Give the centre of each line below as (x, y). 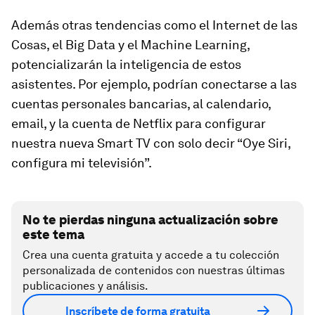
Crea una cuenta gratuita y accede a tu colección (151, 255)
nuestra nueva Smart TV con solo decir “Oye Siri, (151, 143)
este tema (53, 235)
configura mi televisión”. (82, 163)
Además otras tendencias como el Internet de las (154, 25)
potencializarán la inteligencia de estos (126, 65)
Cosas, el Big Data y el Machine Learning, (130, 45)
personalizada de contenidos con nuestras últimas (154, 271)
